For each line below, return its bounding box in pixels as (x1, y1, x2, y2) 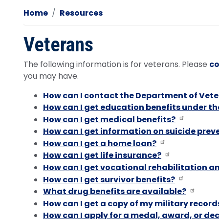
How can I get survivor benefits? (43, 174, 175, 185)
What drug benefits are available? (43, 186, 186, 197)
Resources (60, 7, 103, 19)
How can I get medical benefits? (43, 113, 175, 125)
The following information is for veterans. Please (23, 58, 209, 70)
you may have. (23, 70, 79, 82)
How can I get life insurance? (43, 150, 161, 161)
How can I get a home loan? (43, 137, 156, 149)
